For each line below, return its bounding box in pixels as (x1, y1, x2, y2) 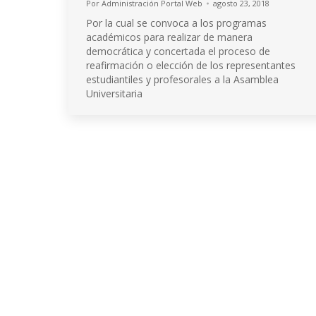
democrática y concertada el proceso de (86, 44, 270, 58)
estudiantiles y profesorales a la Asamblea (86, 73, 279, 86)
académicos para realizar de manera (86, 30, 253, 44)
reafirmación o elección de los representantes (86, 59, 296, 72)
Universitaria (86, 87, 142, 100)
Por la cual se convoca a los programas (86, 16, 267, 30)
